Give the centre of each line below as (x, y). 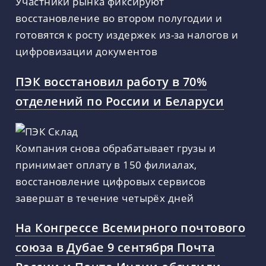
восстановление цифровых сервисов (111, 181)
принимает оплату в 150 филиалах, (106, 164)
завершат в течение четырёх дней (105, 197)
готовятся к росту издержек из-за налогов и (127, 35)
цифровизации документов (86, 51)
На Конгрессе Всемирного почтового (131, 228)
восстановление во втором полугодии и (119, 18)
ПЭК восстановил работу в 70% (111, 81)
